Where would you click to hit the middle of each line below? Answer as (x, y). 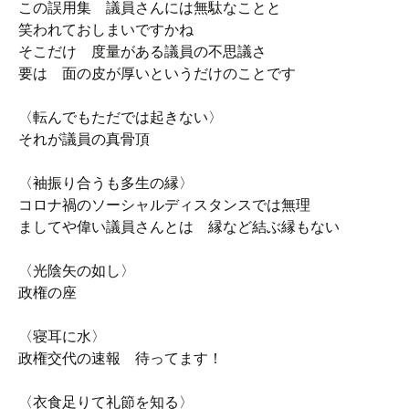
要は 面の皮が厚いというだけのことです (157, 73)
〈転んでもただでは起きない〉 (121, 117)
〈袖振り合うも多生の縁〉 (106, 183)
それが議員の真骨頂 (84, 139)
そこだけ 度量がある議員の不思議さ (142, 52)
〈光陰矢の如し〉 (77, 271)
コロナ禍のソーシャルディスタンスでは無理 (164, 205)
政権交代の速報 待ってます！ (121, 358)
